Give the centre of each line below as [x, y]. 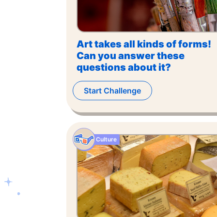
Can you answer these [131, 56]
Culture [106, 139]
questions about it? [124, 67]
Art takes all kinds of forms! [144, 44]
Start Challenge [112, 91]
